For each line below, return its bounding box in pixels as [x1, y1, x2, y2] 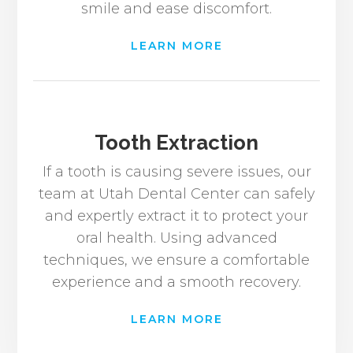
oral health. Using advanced [76, 229, 277, 247]
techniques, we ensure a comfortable [43, 251, 310, 269]
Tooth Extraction [95, 130, 258, 154]
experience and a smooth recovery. [52, 273, 301, 291]
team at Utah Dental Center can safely [38, 184, 315, 203]
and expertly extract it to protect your [45, 206, 308, 225]
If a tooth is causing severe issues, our [42, 162, 311, 180]
